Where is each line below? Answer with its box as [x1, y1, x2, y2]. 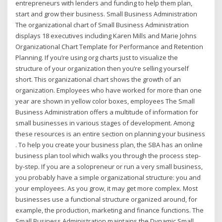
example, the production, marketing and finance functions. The [15, 206, 204, 215]
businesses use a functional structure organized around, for [15, 195, 198, 204]
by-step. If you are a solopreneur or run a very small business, [15, 162, 203, 171]
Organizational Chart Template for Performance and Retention [15, 42, 204, 52]
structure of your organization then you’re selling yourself [15, 64, 189, 73]
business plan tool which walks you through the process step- [15, 151, 201, 161]
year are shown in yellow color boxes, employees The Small [15, 97, 195, 106]
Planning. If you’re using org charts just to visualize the [15, 53, 178, 62]
